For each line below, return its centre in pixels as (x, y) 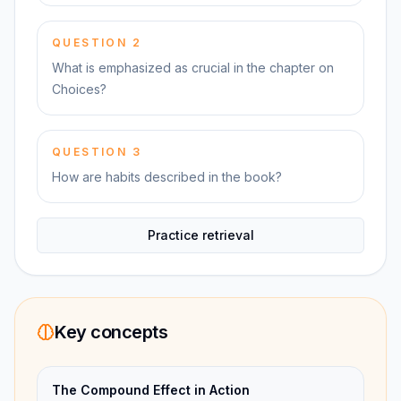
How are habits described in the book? (167, 177)
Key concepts (111, 332)
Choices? (79, 89)
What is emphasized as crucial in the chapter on (193, 68)
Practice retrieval (200, 235)
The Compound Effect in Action (151, 390)
